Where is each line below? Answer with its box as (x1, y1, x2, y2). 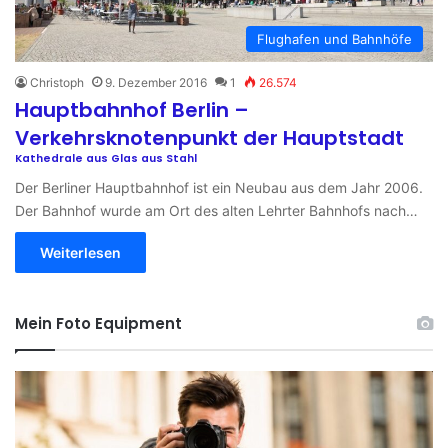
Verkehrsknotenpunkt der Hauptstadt (15, 123, 404, 152)
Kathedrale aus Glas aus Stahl (15, 150, 197, 166)
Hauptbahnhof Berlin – (15, 95, 249, 124)
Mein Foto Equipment (15, 312, 182, 334)
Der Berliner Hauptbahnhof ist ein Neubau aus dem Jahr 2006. (15, 178, 423, 196)
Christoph (30, 74, 84, 90)
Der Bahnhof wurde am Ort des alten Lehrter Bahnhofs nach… (15, 201, 418, 219)
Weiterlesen (40, 243, 121, 261)
